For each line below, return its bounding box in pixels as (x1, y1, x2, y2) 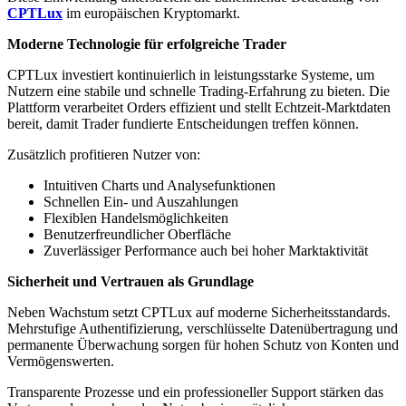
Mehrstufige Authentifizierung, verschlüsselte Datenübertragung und (7, 321, 398, 337)
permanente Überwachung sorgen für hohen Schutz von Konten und (7, 337, 399, 353)
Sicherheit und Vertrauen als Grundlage (7, 274, 254, 290)
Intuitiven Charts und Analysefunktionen (43, 178, 275, 194)
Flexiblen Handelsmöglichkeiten (43, 210, 228, 227)
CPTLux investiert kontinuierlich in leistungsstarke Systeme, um (7, 67, 374, 83)
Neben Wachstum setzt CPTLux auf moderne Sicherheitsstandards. (7, 304, 391, 321)
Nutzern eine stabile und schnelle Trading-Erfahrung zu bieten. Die (7, 83, 390, 100)
